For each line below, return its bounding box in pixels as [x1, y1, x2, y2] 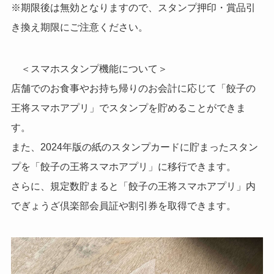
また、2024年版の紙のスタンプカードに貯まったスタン [10, 141, 258, 152]
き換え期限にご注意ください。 [10, 21, 148, 32]
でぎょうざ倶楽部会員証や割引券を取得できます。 [10, 199, 236, 211]
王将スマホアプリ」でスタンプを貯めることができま [10, 102, 246, 113]
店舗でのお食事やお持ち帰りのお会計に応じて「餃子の [10, 82, 256, 94]
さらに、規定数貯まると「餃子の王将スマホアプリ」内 [10, 180, 256, 191]
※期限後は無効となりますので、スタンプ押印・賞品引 [10, 1, 256, 13]
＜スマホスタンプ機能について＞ [10, 62, 168, 74]
